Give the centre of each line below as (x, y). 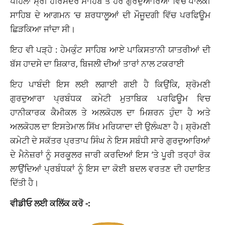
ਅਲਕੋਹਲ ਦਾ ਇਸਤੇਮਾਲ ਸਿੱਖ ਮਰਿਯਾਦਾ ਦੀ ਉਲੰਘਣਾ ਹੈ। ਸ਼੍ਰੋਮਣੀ (110, 126)
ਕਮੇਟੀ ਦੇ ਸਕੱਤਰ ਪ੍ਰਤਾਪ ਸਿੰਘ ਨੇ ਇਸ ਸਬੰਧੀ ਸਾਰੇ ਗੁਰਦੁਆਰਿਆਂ (110, 140)
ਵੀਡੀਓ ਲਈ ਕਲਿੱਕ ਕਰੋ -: (50, 203)
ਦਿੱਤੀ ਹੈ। (24, 183)
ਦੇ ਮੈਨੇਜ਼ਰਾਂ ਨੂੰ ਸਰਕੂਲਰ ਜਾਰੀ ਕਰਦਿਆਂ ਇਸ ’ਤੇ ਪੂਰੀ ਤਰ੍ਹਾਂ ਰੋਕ (110, 154)
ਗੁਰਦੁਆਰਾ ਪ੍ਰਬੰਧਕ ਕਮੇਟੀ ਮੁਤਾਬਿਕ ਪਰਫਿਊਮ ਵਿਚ (110, 98)
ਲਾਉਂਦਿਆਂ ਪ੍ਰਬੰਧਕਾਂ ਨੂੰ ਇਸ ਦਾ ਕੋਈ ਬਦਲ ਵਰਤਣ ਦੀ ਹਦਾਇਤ (110, 168)
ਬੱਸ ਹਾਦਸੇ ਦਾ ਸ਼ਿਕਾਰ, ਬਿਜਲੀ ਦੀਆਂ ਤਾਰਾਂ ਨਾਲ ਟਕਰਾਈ (97, 64)
